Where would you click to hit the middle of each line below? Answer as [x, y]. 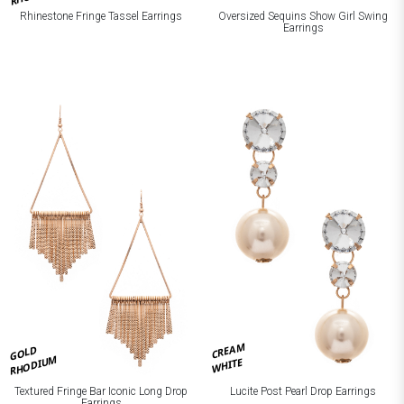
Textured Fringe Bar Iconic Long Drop [101, 391]
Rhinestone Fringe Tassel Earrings [101, 16]
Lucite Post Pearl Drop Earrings [303, 391]
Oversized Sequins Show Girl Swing [303, 16]
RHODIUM [33, 365]
